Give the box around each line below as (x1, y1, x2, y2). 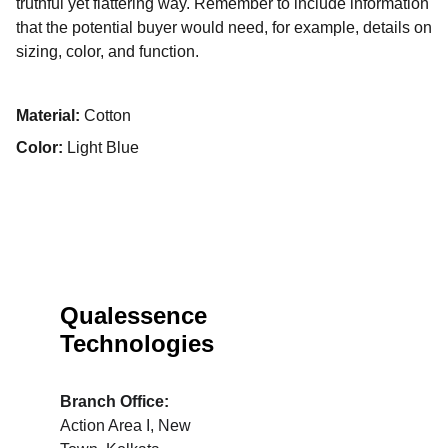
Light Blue (63, 139, 139, 156)
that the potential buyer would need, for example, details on (16, 19, 432, 36)
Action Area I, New (60, 417, 195, 434)
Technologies (60, 330, 214, 357)
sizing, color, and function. (16, 43, 199, 60)
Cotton (84, 107, 131, 124)
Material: (16, 107, 84, 124)
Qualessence (60, 302, 214, 329)
